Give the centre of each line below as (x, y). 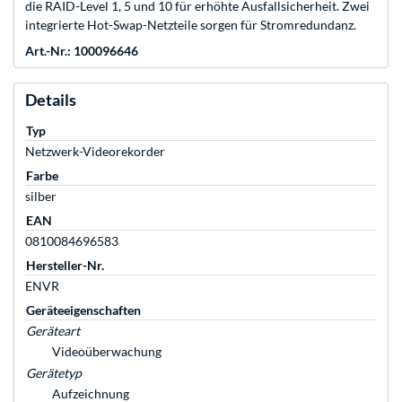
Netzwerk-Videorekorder (95, 152)
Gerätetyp (54, 373)
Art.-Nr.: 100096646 (82, 51)
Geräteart (53, 331)
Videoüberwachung (107, 352)
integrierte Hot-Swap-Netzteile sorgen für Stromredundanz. (191, 25)
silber (41, 197)
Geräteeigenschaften (83, 310)
